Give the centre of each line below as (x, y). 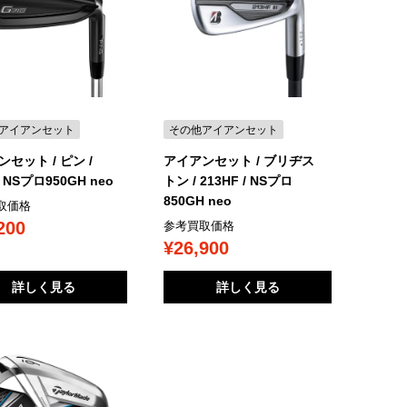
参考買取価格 (199, 225)
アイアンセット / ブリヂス (239, 160)
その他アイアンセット (224, 130)
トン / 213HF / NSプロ (228, 180)
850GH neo (198, 200)
